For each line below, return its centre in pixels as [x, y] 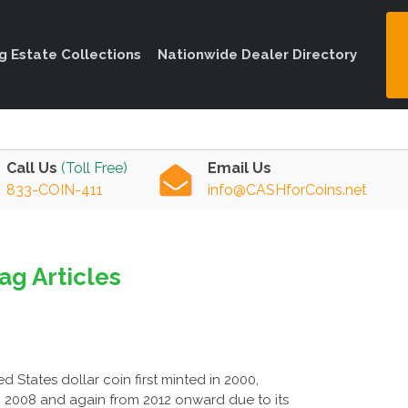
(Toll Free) [94, 168]
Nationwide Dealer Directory [257, 55]
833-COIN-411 [55, 190]
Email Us [240, 168]
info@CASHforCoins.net [288, 190]
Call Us [32, 168]
